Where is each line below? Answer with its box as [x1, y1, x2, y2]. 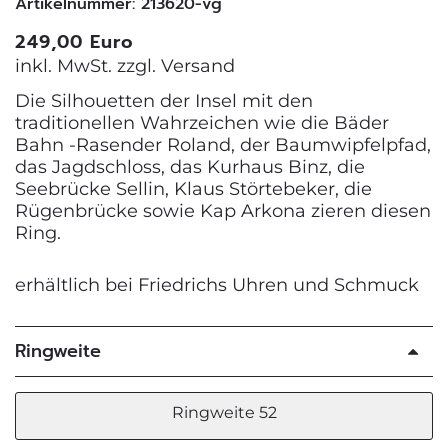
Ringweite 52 [171, 402, 277, 422]
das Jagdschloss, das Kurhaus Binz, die [15, 155, 365, 178]
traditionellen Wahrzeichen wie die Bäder [15, 111, 389, 134]
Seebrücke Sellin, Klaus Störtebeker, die [15, 177, 372, 200]
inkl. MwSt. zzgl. [15, 54, 161, 77]
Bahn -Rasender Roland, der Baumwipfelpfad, [15, 133, 431, 156]
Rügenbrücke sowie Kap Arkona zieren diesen [15, 199, 431, 222]
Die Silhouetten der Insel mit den [15, 89, 313, 112]
